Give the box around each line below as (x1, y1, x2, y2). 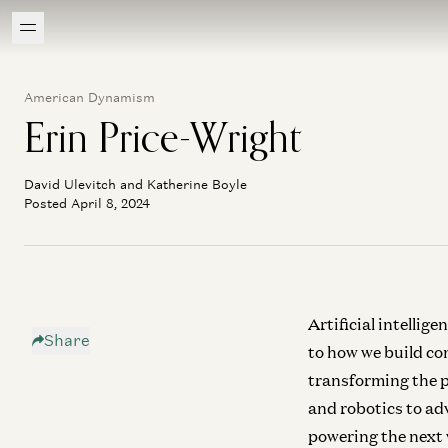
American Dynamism (24, 89, 155, 106)
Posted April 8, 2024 (24, 195, 150, 212)
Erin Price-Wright (24, 112, 301, 162)
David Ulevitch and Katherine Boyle (24, 176, 247, 193)
